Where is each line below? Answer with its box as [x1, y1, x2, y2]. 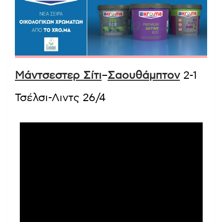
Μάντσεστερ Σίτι [15, 70, 102, 81]
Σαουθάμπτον [108, 70, 180, 81]
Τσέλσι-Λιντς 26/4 [15, 92, 106, 104]
